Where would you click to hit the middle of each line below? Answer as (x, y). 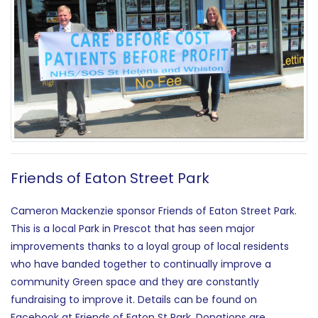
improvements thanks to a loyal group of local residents (150, 246)
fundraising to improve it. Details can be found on (134, 299)
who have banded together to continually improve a (141, 264)
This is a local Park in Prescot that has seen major (133, 228)
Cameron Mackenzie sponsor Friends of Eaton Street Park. (154, 210)
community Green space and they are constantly (135, 281)
